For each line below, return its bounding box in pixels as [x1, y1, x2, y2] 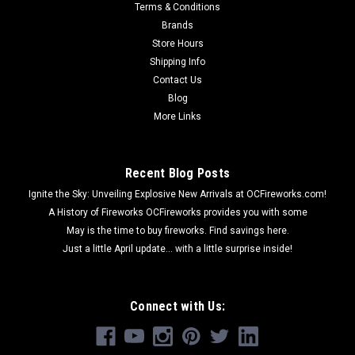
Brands [162, 19, 193, 31]
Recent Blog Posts [124, 165, 231, 181]
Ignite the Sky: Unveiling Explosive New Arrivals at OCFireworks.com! [29, 188, 326, 200]
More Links [154, 110, 201, 122]
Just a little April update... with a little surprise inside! [63, 242, 292, 254]
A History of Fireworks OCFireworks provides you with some [48, 206, 307, 218]
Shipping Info [150, 55, 205, 67]
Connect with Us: [130, 298, 225, 314]
